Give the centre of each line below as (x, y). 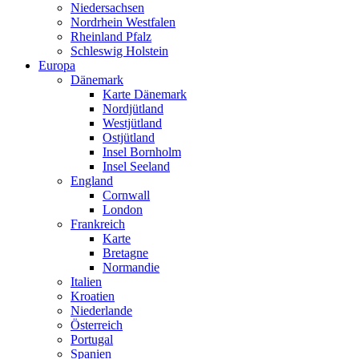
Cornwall (126, 196)
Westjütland (132, 123)
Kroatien (93, 296)
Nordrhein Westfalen (123, 22)
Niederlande (101, 311)
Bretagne (125, 253)
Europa (57, 66)
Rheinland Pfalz (111, 37)
